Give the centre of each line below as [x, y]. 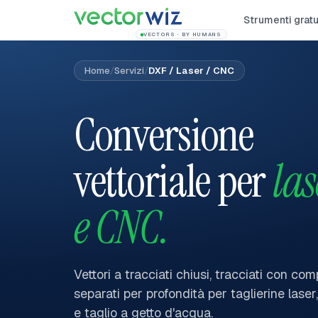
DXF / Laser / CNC [191, 71]
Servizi [129, 71]
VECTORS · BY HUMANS [182, 34]
